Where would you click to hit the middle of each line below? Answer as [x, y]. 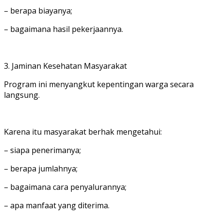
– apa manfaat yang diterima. [57, 205]
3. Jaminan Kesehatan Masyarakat [65, 66]
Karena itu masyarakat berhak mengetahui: [83, 132]
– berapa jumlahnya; [41, 168]
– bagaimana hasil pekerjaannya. [63, 29]
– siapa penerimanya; [42, 150]
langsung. [22, 95]
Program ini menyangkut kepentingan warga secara [99, 84]
